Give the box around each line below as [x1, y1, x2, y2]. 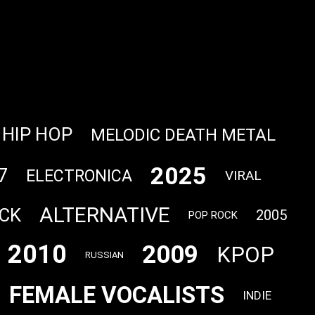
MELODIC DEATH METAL [90, 124, 276, 145]
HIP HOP [1, 124, 72, 146]
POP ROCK [188, 209, 238, 222]
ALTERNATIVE [39, 202, 170, 228]
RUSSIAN [85, 250, 124, 261]
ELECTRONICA [26, 166, 132, 186]
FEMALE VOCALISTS [9, 281, 224, 309]
